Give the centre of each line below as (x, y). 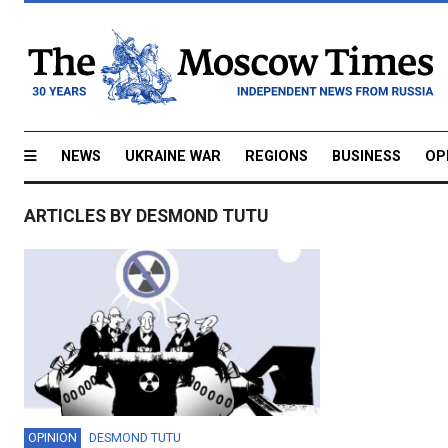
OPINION (52, 437)
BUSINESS (366, 157)
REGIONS (276, 157)
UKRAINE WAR (173, 157)
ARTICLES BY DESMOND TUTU (146, 216)
